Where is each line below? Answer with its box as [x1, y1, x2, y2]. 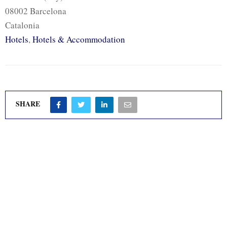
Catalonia [5, 19, 40, 31]
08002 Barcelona [5, 5, 66, 17]
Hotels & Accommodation [32, 33, 125, 45]
